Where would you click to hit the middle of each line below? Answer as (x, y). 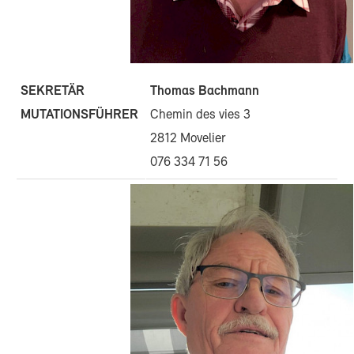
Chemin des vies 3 (200, 115)
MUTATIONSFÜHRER (79, 115)
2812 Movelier (188, 138)
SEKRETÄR (53, 91)
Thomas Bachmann (205, 91)
